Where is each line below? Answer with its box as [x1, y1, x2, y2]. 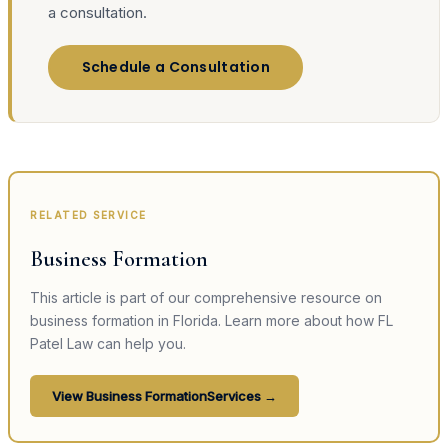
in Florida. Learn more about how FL [154, 311, 393, 329]
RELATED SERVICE [30, 208, 147, 221]
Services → [207, 387, 277, 404]
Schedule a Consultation [81, 57, 270, 78]
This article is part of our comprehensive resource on [30, 288, 382, 306]
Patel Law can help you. [30, 334, 186, 352]
